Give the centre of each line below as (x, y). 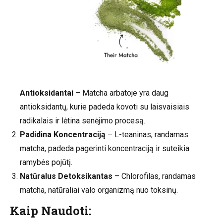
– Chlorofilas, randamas (154, 176)
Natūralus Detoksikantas (66, 176)
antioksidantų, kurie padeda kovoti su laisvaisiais (105, 107)
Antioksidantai (47, 93)
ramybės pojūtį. (46, 162)
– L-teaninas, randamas (147, 135)
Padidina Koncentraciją (63, 135)
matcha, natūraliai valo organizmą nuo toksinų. (99, 190)
